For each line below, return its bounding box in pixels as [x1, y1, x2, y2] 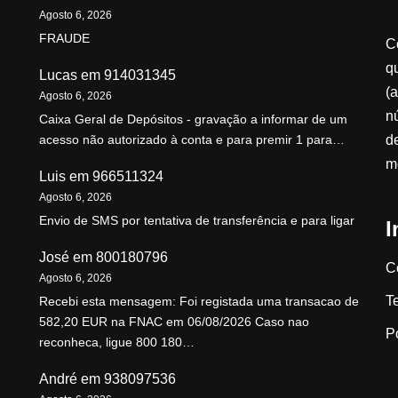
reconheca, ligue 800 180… [39, 335, 195, 350]
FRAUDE [39, 31, 90, 46]
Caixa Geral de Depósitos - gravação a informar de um [39, 112, 347, 127]
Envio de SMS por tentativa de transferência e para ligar [39, 213, 354, 228]
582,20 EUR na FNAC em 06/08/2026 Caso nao [39, 314, 309, 330]
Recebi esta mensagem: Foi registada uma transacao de [39, 294, 359, 309]
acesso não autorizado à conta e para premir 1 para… [39, 132, 345, 147]
